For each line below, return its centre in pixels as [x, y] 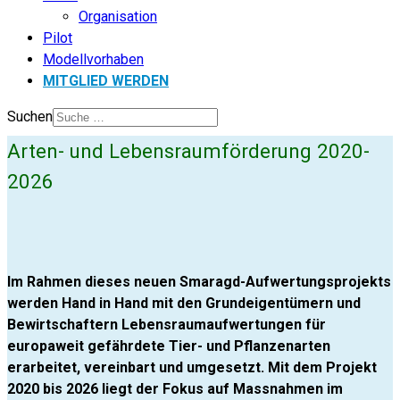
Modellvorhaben [93, 59]
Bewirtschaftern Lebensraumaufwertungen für [167, 325]
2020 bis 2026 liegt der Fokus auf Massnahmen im [175, 389]
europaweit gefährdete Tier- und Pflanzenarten [169, 346]
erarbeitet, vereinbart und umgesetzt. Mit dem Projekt [192, 368]
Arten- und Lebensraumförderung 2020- [188, 150]
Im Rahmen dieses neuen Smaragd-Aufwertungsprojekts [199, 282]
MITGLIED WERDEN [106, 81]
